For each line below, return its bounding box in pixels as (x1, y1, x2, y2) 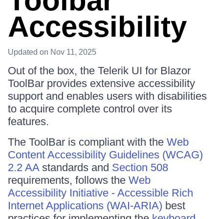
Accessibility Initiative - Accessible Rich (8, 187, 193, 199)
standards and (39, 161, 112, 174)
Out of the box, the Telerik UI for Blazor (8, 65, 191, 77)
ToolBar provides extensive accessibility (8, 77, 195, 89)
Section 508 (112, 161, 168, 174)
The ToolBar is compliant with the (8, 136, 167, 148)
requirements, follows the (8, 174, 129, 186)
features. (8, 115, 49, 128)
